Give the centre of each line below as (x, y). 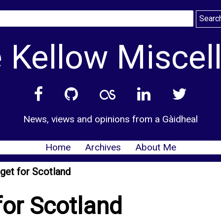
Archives (103, 147)
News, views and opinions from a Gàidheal (110, 119)
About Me (155, 147)
